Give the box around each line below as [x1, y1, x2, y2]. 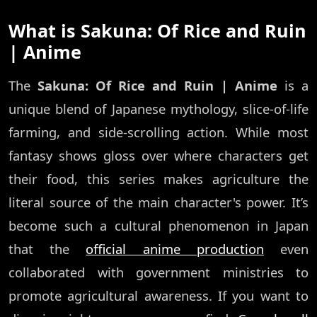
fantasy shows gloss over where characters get [8, 146, 309, 165]
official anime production [86, 240, 264, 258]
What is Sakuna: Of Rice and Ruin [8, 18, 306, 43]
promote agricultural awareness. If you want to [8, 287, 309, 305]
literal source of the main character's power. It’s [8, 193, 309, 212]
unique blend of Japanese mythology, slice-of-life [8, 100, 309, 118]
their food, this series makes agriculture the [8, 170, 309, 188]
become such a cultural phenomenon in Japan [8, 217, 309, 235]
